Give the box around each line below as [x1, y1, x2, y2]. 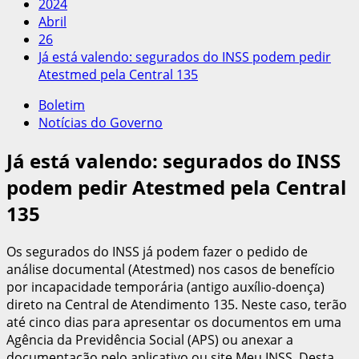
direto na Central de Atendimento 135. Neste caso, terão [6, 295, 347, 313]
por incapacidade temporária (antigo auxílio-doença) [6, 277, 325, 296]
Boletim [38, 96, 85, 114]
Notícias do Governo [38, 114, 163, 131]
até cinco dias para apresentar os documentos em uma [6, 313, 341, 331]
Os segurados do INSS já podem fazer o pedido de [6, 242, 308, 260]
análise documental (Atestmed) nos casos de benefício [6, 260, 335, 278]
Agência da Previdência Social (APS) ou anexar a [6, 330, 293, 349]
